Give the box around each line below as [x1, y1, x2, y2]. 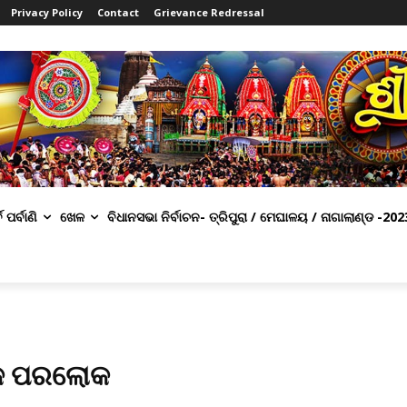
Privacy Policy [11, 5, 83, 19]
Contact [97, 5, 139, 19]
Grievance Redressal [154, 5, 264, 19]
